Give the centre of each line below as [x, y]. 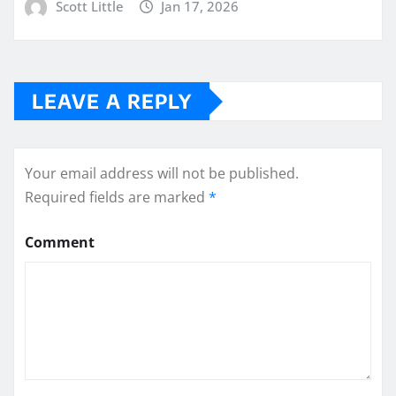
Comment [60, 243]
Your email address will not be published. [162, 174]
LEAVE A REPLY [112, 101]
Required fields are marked [117, 198]
